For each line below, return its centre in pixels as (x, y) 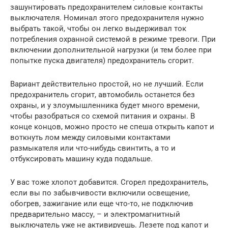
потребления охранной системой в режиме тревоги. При (113, 39)
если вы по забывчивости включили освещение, (100, 193)
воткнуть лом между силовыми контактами (90, 137)
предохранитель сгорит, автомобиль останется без (103, 94)
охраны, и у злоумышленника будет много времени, (105, 105)
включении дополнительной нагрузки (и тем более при (111, 50)
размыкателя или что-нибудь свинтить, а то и (93, 148)
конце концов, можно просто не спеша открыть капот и (112, 126)
